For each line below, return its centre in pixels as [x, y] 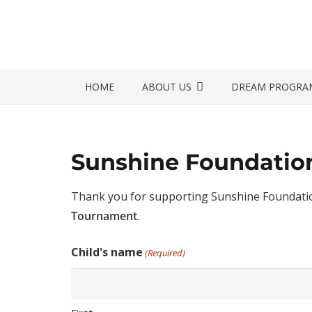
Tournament [104, 216]
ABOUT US [167, 87]
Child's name [107, 252]
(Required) [165, 253]
